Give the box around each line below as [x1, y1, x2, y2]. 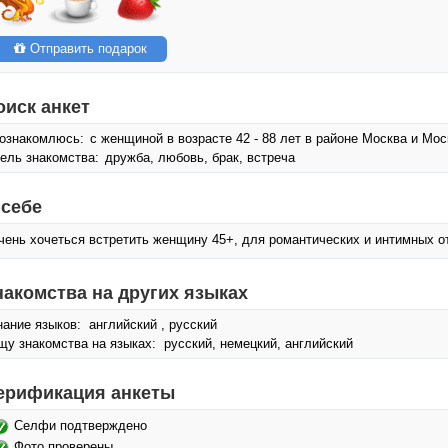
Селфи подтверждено [14, 418, 147, 433]
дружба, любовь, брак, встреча [101, 150, 295, 165]
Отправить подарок [26, 41, 147, 56]
